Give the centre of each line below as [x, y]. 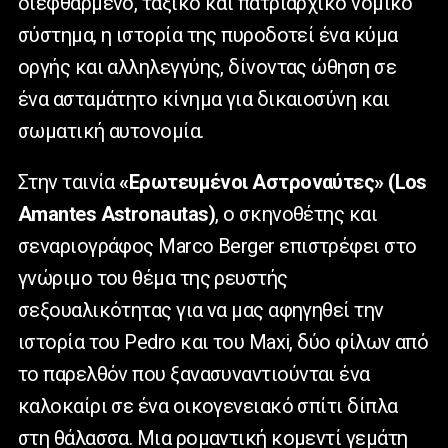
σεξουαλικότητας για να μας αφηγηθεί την [201, 310]
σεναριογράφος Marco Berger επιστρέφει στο [217, 246]
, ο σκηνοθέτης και [296, 214]
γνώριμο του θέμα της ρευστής [153, 278]
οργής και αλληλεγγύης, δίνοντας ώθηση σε [207, 67]
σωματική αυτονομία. [111, 131]
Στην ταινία [69, 182]
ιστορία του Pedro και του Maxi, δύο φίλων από [223, 342]
